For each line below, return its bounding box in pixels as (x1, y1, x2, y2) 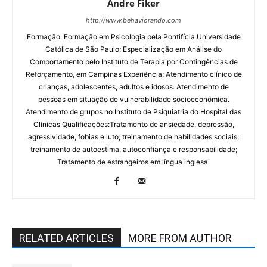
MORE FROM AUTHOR (128, 231, 232, 244)
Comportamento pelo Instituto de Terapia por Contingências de (29, 57, 238, 66)
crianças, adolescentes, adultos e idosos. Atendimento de (38, 82, 229, 91)
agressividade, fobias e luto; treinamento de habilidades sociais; (28, 132, 239, 141)
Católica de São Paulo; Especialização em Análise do (45, 44, 222, 54)
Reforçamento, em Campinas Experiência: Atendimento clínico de (25, 69, 242, 79)
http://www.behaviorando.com (86, 15, 181, 24)
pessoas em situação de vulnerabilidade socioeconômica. (38, 94, 229, 104)
